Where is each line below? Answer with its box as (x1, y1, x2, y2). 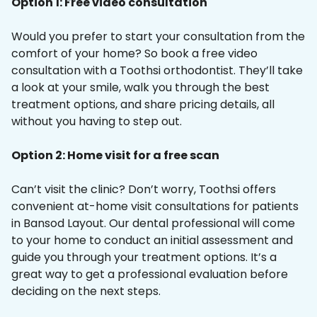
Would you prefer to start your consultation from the (11, 28, 305, 45)
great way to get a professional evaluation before (11, 266, 288, 283)
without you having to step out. (11, 113, 182, 130)
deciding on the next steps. (11, 283, 161, 300)
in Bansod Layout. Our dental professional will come (11, 215, 295, 232)
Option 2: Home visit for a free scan (11, 147, 219, 164)
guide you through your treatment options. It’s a (11, 249, 277, 266)
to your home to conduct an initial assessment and (11, 232, 293, 249)
